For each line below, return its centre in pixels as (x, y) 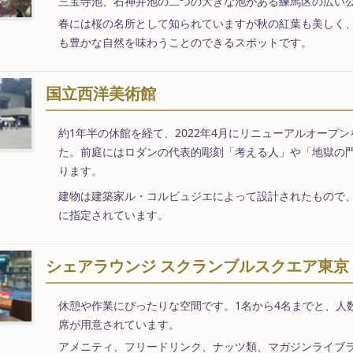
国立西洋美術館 (100, 93)
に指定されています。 (113, 214)
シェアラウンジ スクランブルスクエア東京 (197, 266)
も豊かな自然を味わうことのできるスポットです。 (185, 42)
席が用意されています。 (119, 324)
